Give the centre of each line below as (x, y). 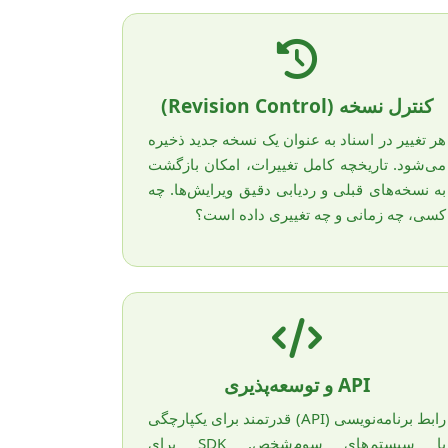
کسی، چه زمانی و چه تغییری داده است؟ (320, 213)
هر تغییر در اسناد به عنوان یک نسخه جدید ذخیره (297, 138)
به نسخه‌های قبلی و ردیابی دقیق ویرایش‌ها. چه (297, 188)
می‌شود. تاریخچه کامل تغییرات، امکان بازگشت (297, 163)
